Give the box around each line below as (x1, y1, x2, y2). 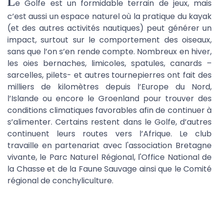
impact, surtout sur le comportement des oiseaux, (7, 34, 212, 45)
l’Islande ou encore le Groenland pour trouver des (7, 93, 212, 104)
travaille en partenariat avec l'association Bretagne (7, 140, 212, 151)
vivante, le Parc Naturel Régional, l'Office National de (7, 152, 212, 163)
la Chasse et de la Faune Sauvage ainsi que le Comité (7, 163, 212, 175)
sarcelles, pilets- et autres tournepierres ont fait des (7, 69, 212, 81)
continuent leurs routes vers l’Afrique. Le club (7, 128, 212, 139)
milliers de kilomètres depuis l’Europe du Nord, (7, 81, 212, 92)
